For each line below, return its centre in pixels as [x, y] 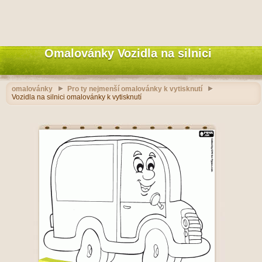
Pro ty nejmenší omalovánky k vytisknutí [135, 89]
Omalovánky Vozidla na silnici [128, 53]
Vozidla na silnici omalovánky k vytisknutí [77, 97]
